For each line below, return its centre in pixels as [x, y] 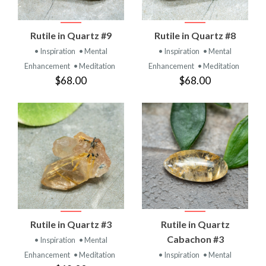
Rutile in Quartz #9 [71, 35]
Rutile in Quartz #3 [71, 224]
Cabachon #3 [195, 239]
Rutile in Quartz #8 [195, 35]
